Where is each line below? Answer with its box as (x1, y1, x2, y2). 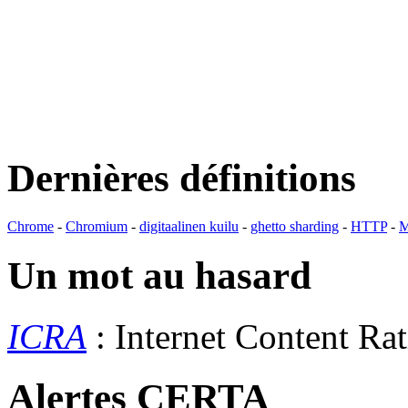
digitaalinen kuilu (139, 219, 239, 235)
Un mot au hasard (7, 253, 311, 297)
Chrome (7, 219, 54, 235)
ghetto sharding (250, 219, 339, 235)
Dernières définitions (7, 157, 356, 200)
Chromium (66, 219, 127, 235)
